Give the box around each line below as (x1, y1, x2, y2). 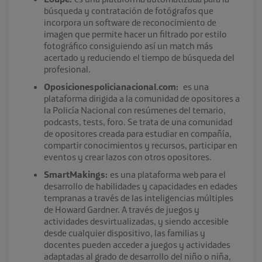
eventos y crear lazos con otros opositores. (44, 151, 212, 163)
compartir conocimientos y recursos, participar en (44, 139, 237, 151)
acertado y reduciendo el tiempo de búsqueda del (44, 51, 235, 64)
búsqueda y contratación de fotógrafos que (44, 5, 213, 17)
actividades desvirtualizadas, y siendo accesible (44, 215, 229, 227)
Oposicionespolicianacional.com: (44, 81, 183, 93)
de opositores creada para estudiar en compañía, (44, 127, 232, 140)
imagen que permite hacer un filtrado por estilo (44, 28, 227, 40)
